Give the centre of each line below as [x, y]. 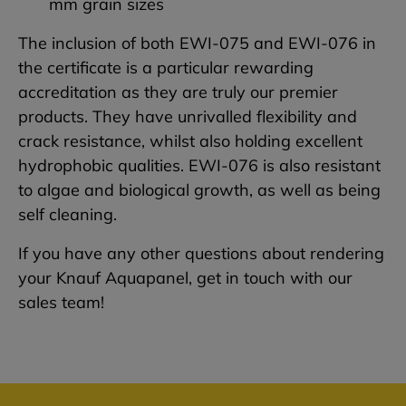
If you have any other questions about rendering [201, 254]
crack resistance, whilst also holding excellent [190, 141]
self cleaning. [68, 215]
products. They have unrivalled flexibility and [188, 117]
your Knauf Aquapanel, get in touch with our [185, 278]
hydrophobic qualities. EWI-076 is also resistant [199, 166]
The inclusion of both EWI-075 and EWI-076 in [197, 43]
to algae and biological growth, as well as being [199, 190]
